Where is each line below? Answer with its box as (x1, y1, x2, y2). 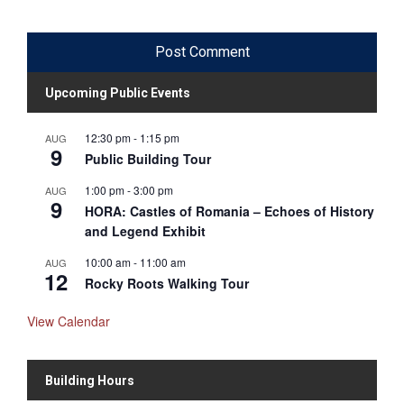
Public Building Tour (85, 150, 211, 168)
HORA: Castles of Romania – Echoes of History (85, 202, 374, 220)
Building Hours (45, 373, 134, 388)
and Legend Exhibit (85, 222, 206, 240)
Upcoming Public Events (45, 86, 190, 100)
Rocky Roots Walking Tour (85, 274, 249, 292)
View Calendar (27, 312, 110, 330)
